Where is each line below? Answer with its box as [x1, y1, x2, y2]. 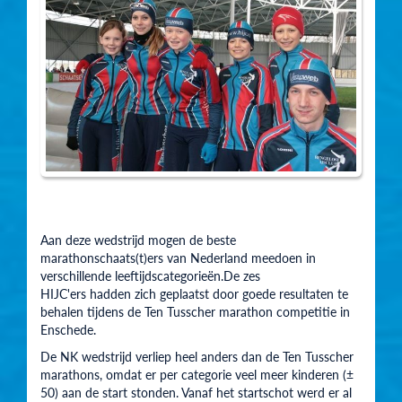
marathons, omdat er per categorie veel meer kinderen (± [40, 365, 354, 384]
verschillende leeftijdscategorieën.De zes [40, 267, 260, 285]
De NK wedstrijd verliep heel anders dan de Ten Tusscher [40, 347, 354, 366]
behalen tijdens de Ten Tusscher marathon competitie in [40, 302, 350, 321]
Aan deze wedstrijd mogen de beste [40, 231, 236, 249]
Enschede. [40, 320, 96, 339]
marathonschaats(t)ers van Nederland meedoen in [40, 249, 316, 267]
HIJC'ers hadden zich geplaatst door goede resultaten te [40, 284, 348, 303]
